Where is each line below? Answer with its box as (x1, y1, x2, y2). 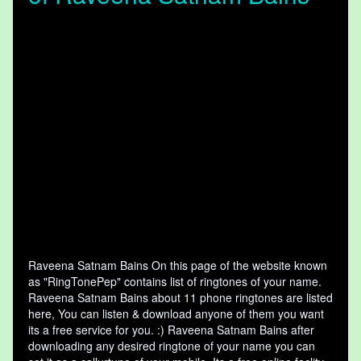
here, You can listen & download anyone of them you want (28, 305, 324, 322)
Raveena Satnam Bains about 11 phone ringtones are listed (28, 289, 333, 306)
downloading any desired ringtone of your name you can (28, 338, 315, 355)
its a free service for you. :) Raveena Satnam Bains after (28, 322, 314, 338)
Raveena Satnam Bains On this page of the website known (28, 257, 327, 274)
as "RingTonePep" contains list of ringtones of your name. (28, 273, 322, 290)
